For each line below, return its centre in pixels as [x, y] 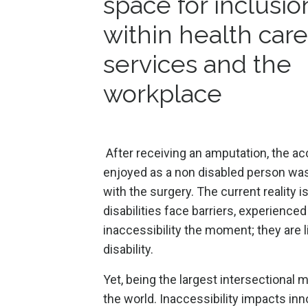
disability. [128, 249]
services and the [197, 64]
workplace [162, 93]
